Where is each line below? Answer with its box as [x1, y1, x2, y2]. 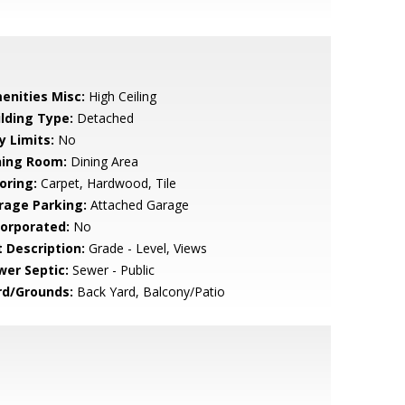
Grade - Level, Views [84, 240, 207, 257]
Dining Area [66, 153, 138, 170]
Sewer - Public [68, 261, 155, 278]
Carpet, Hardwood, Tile [36, 174, 176, 192]
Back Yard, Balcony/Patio [72, 283, 225, 300]
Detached [72, 109, 134, 127]
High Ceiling [84, 88, 156, 105]
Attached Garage [86, 196, 189, 213]
